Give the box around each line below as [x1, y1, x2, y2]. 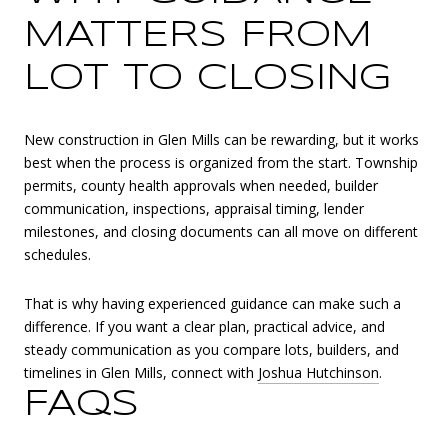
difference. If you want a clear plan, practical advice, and [24, 317, 385, 337]
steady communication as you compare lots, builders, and [24, 340, 399, 360]
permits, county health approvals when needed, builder [24, 175, 378, 195]
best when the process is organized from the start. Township [24, 152, 418, 172]
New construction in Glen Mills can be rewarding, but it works [24, 129, 419, 149]
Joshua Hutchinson [258, 363, 379, 383]
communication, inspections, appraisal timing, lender [24, 198, 364, 218]
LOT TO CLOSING [24, 62, 391, 97]
